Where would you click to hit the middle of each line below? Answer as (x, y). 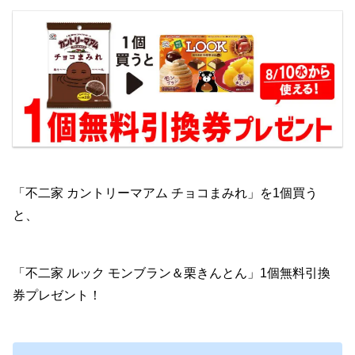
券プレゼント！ (57, 296)
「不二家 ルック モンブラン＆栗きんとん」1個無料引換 (172, 273)
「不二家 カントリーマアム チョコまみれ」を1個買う (165, 193)
